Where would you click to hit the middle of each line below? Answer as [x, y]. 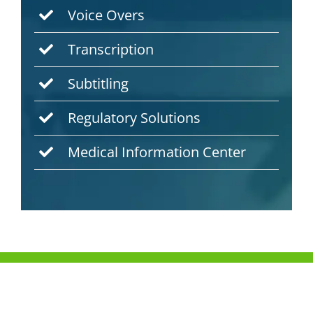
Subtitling [99, 84]
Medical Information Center [157, 152]
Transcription [111, 50]
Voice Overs [107, 15]
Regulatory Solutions [134, 118]
